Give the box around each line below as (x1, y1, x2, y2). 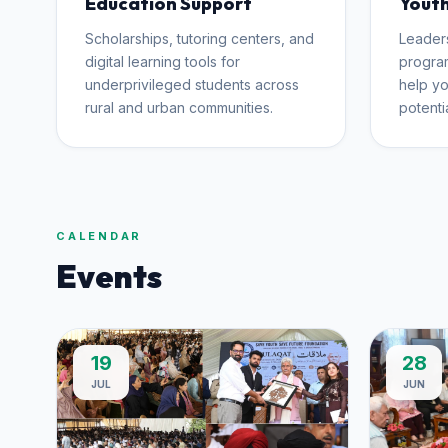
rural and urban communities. (85, 99, 273, 116)
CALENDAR (56, 229, 142, 243)
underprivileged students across (85, 76, 299, 93)
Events (56, 256, 162, 296)
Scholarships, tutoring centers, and (85, 30, 314, 47)
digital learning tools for (85, 53, 240, 70)
